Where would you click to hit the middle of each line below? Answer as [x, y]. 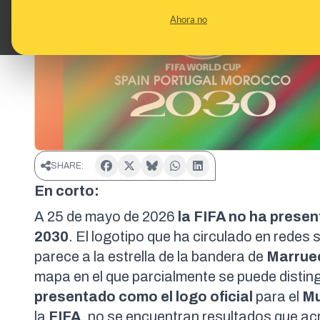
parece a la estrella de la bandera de [150, 257]
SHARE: [67, 166]
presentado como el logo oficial [144, 297]
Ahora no [189, 19]
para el [277, 297]
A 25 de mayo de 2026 [106, 217]
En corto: [67, 191]
